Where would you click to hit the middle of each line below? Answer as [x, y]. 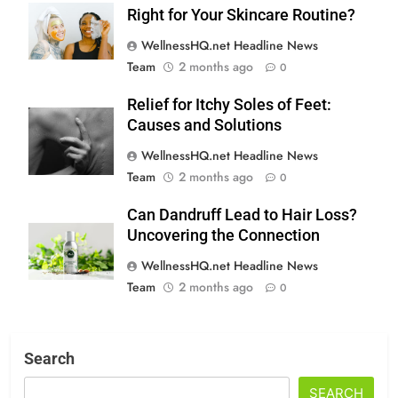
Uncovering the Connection [223, 235]
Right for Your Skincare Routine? [241, 15]
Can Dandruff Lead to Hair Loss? [242, 215]
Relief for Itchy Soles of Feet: [229, 104]
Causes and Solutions [204, 125]
